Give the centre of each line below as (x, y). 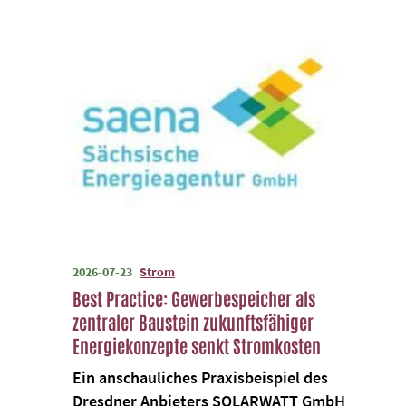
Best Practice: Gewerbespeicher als (194, 298)
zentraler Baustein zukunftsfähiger (193, 321)
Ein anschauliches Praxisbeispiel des (200, 377)
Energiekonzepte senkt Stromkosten (197, 345)
